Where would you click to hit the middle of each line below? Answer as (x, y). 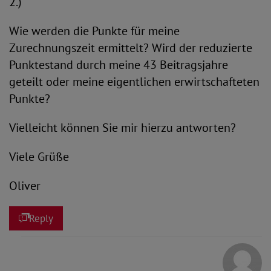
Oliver (25, 186)
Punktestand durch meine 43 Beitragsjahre (119, 65)
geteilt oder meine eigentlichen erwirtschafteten (134, 82)
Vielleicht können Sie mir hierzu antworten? (122, 128)
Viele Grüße (39, 157)
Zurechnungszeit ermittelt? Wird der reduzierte (131, 48)
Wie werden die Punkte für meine (94, 31)
